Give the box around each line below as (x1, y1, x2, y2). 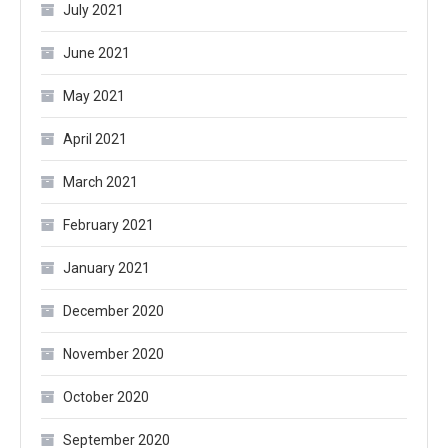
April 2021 (63, 130, 127, 147)
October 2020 (63, 388, 149, 405)
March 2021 (63, 173, 138, 190)
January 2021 (63, 259, 150, 276)
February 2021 (63, 216, 154, 233)
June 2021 (63, 44, 130, 61)
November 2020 (63, 345, 164, 362)
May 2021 (63, 87, 125, 104)
